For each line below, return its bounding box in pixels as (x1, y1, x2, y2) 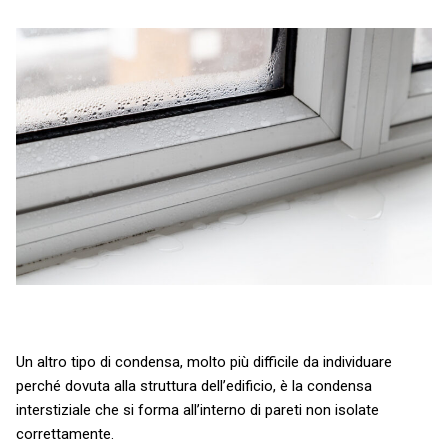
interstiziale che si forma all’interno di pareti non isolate (16, 401, 379, 420)
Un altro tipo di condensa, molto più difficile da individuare (16, 353, 392, 372)
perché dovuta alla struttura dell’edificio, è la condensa (16, 377, 372, 396)
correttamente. (16, 425, 114, 444)
